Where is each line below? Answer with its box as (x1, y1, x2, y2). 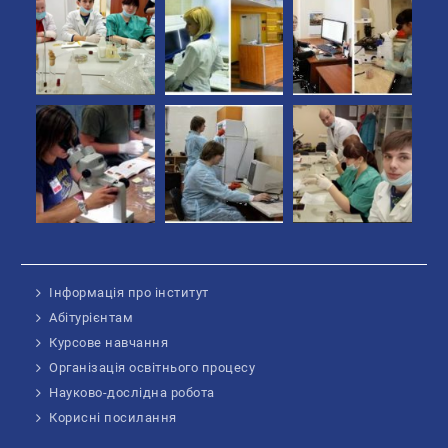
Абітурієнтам (49, 310, 134, 325)
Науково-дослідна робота (49, 385, 215, 400)
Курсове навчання (49, 335, 169, 350)
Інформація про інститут (49, 285, 209, 300)
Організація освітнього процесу (49, 360, 256, 375)
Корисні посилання (49, 410, 177, 425)
